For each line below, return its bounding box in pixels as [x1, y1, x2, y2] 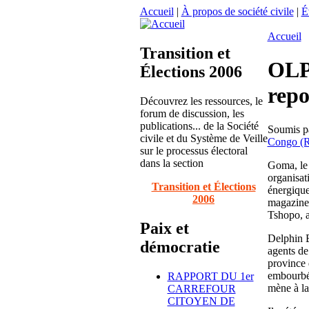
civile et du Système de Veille [139, 132, 268, 144]
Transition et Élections [151, 180, 256, 192]
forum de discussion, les [139, 107, 244, 119]
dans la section [139, 157, 203, 169]
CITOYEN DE [167, 295, 235, 307]
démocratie [139, 237, 220, 256]
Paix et [139, 219, 189, 237]
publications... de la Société [139, 119, 259, 132]
